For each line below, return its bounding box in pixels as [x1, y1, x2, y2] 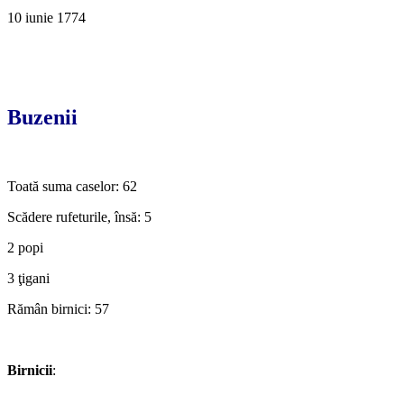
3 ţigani [7, 270, 50, 286]
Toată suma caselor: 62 [7, 178, 137, 194]
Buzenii [7, 105, 78, 129]
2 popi [7, 239, 43, 255]
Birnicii [7, 362, 52, 378]
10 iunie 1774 [7, 9, 86, 25]
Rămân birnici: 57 [7, 300, 109, 317]
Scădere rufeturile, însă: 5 [7, 208, 151, 225]
